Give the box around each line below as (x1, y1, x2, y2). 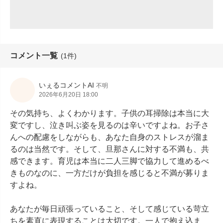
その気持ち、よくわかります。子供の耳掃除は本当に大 (10, 109, 209, 117)
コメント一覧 (10, 51, 58, 60)
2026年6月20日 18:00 (39, 91, 98, 98)
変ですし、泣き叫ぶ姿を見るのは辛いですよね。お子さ (10, 121, 209, 129)
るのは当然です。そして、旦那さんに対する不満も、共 (10, 145, 209, 153)
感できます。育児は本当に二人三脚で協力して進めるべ (10, 157, 209, 165)
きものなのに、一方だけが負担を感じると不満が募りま (10, 169, 209, 177)
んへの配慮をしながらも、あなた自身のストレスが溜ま (10, 133, 209, 141)
